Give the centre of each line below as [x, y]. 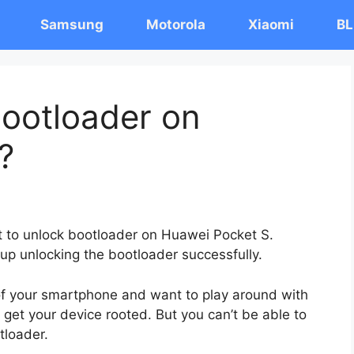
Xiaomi [271, 24]
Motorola [176, 24]
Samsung [72, 24]
